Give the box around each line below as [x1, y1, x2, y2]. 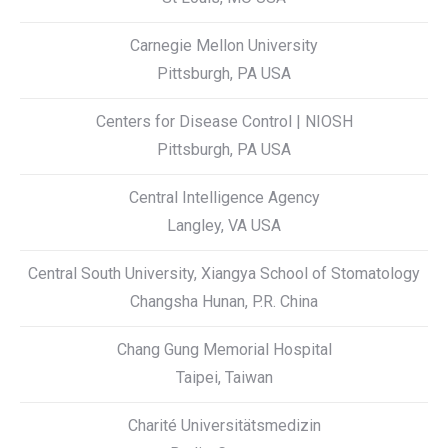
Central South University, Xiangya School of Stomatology [28, 264, 420, 283]
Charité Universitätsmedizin [127, 416, 321, 435]
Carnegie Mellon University [130, 36, 318, 55]
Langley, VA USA [167, 216, 281, 235]
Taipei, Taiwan [175, 368, 273, 387]
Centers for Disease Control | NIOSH [95, 112, 353, 131]
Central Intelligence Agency [128, 188, 320, 207]
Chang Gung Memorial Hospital [116, 340, 332, 359]
